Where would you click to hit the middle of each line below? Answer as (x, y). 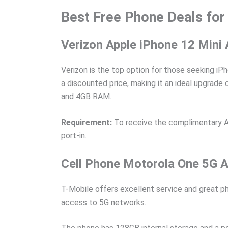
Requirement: (87, 123)
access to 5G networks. (104, 202)
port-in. (74, 136)
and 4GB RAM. (86, 96)
